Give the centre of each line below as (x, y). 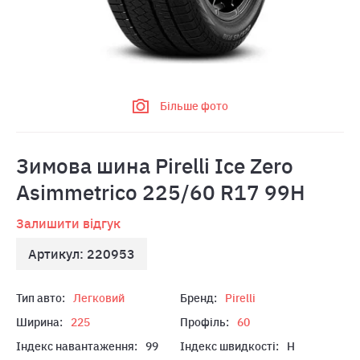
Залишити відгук (68, 223)
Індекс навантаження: (77, 346)
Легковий (99, 298)
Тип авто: (41, 298)
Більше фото (194, 106)
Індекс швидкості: (229, 346)
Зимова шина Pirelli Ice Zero (155, 166)
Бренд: (198, 298)
